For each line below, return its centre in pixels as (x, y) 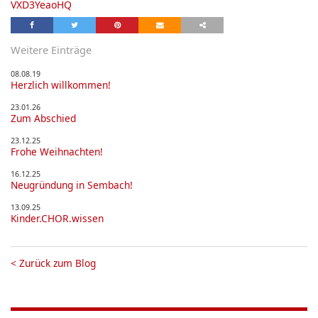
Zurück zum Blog (57, 263)
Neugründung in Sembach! (72, 185)
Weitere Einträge (51, 50)
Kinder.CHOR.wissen (57, 219)
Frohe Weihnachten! (57, 152)
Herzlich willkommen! (61, 85)
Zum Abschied (43, 119)
